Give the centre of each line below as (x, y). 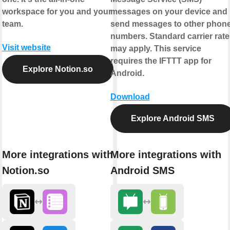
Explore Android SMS (172, 119)
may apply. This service (156, 49)
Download (130, 97)
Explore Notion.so (57, 69)
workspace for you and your (56, 12)
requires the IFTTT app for (161, 61)
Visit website (26, 48)
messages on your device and (169, 12)
